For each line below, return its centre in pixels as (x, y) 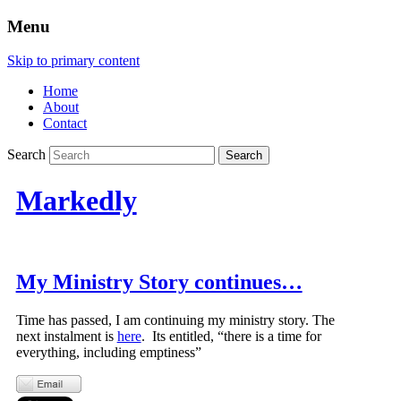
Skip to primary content (73, 61)
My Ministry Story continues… (159, 282)
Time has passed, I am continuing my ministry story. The (175, 320)
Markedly (76, 200)
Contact (65, 124)
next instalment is (66, 337)
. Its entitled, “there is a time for (231, 337)
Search (26, 155)
